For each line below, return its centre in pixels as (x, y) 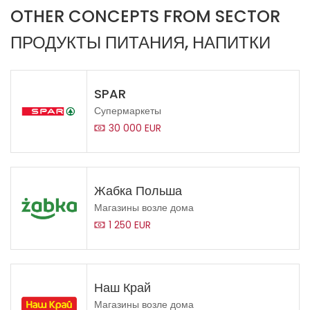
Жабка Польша (138, 191)
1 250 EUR (130, 225)
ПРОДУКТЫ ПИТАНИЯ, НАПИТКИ (140, 43)
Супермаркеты (128, 111)
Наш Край (122, 288)
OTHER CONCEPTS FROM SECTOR (145, 17)
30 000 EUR (135, 128)
